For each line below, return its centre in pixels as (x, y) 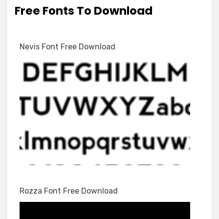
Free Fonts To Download (84, 11)
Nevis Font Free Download (67, 47)
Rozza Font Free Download (69, 191)
